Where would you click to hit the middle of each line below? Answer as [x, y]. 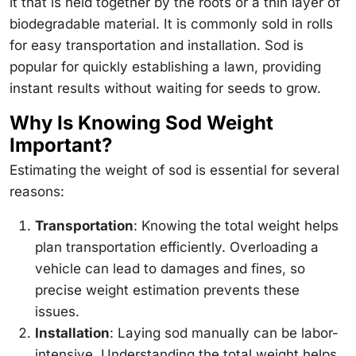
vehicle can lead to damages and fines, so [170, 268]
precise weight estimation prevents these [167, 290]
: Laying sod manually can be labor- [224, 333]
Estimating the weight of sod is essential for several [174, 170]
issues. [57, 311]
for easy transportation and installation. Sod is [157, 45]
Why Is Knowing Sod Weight [141, 122]
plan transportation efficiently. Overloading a [177, 247]
